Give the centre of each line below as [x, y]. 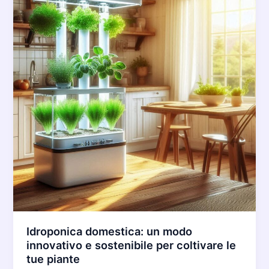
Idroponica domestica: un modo [110, 231]
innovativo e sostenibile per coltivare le [131, 245]
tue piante [53, 258]
